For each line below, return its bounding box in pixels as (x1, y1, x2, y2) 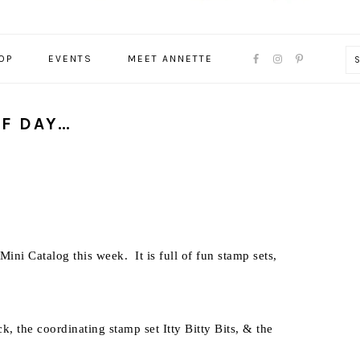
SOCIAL (230, 85, 297, 104)
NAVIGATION (230, 47, 344, 65)
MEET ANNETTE (127, 53, 213, 64)
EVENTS (47, 53, 92, 64)
